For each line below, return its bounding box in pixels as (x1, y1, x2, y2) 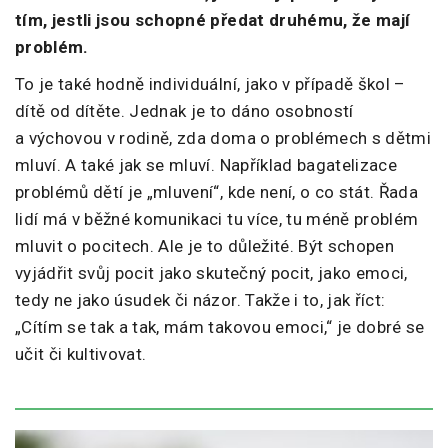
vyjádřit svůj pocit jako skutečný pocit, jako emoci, (15, 263, 408, 284)
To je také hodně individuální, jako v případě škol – (15, 74, 406, 95)
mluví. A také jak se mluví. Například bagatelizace (15, 155, 397, 176)
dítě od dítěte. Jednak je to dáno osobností (15, 101, 354, 122)
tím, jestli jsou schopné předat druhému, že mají (15, 10, 411, 31)
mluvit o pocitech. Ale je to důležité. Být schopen (15, 236, 394, 257)
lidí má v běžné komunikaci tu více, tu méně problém (15, 209, 419, 230)
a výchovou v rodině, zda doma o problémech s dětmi (15, 128, 431, 149)
